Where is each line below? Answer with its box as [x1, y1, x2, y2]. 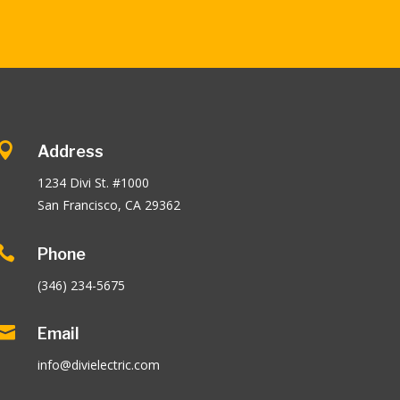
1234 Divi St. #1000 [37, 174, 150, 192]
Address [37, 142, 104, 162]
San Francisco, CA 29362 [37, 196, 181, 214]
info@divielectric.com [37, 356, 161, 374]
